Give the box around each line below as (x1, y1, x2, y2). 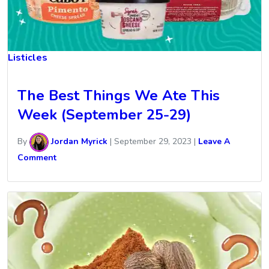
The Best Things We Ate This (17, 85, 220, 105)
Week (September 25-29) (17, 104, 191, 124)
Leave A (198, 136, 230, 148)
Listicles (8, 51, 47, 65)
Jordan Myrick (49, 136, 107, 148)
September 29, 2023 (114, 136, 192, 148)
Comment (17, 151, 56, 163)
